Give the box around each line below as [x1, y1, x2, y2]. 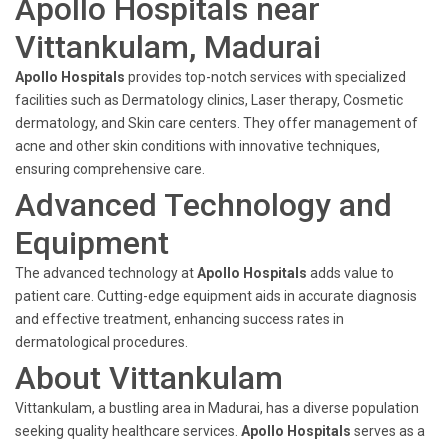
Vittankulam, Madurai [15, 28, 321, 66]
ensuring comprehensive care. [15, 161, 205, 177]
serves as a [351, 423, 425, 439]
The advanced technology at [15, 265, 197, 281]
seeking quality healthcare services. [15, 423, 241, 439]
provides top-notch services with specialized [125, 69, 406, 85]
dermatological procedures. [15, 334, 188, 350]
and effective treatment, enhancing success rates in [15, 311, 344, 327]
